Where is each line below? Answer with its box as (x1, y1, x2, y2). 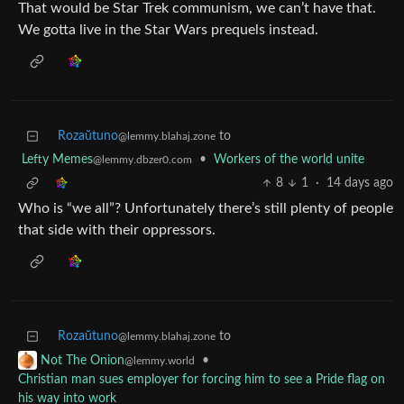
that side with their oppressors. (18, 223, 216, 238)
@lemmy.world (124, 354, 195, 366)
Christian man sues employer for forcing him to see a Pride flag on (18, 372, 385, 386)
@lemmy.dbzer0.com (93, 154, 192, 166)
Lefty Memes (22, 153, 93, 167)
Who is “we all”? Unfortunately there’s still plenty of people (18, 201, 393, 216)
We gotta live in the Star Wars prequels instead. (18, 23, 318, 38)
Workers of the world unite (214, 153, 364, 167)
